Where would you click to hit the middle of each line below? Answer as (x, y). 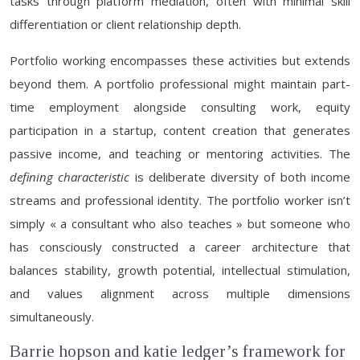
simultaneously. (52, 317)
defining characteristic (70, 177)
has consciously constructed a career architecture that (180, 247)
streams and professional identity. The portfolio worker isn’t (180, 200)
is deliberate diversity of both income (240, 177)
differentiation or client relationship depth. (125, 24)
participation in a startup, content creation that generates (180, 130)
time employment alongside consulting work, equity (180, 107)
